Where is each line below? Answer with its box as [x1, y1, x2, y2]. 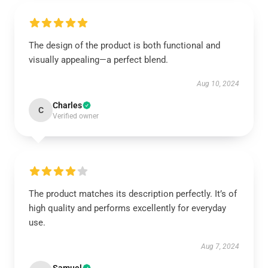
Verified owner [53, 112, 99, 120]
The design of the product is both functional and [29, 40, 220, 51]
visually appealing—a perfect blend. [29, 54, 168, 65]
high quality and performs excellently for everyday [29, 203, 226, 214]
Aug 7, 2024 [201, 242, 239, 251]
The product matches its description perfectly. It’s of [29, 188, 237, 199]
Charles [53, 100, 82, 110]
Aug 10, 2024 [197, 80, 239, 88]
